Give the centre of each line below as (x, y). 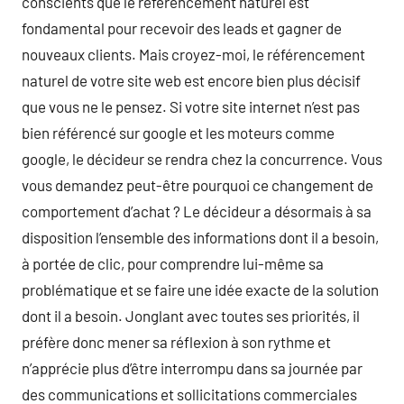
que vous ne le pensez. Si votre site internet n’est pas (191, 106)
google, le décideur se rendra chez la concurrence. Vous (202, 159)
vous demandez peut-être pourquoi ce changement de (197, 185)
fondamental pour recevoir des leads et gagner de (182, 28)
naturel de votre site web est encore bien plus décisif (191, 80)
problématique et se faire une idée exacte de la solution (200, 289)
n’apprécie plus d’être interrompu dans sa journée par (192, 368)
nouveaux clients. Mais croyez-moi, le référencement (193, 54)
